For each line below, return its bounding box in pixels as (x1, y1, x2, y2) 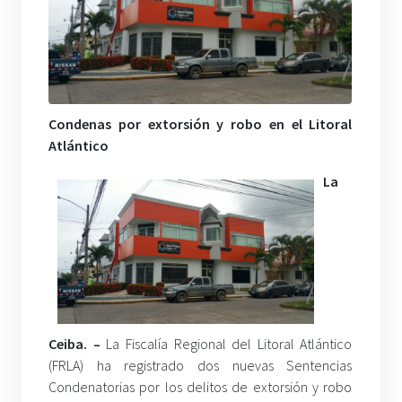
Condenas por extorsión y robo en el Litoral (48, 115, 353, 134)
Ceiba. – (48, 335, 100, 354)
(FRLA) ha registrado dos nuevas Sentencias (48, 356, 353, 375)
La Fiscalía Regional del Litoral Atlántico (100, 335, 353, 354)
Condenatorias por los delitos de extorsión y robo (48, 378, 353, 397)
